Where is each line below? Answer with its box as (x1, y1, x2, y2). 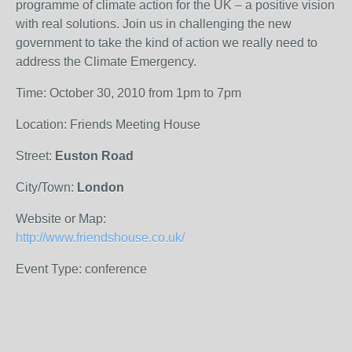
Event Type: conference (16, 262, 147, 276)
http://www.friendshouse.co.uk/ (16, 231, 185, 244)
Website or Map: (16, 212, 106, 225)
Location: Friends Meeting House (16, 118, 200, 131)
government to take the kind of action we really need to (16, 36, 317, 49)
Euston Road (55, 149, 134, 163)
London (77, 181, 124, 194)
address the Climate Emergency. (16, 55, 196, 68)
